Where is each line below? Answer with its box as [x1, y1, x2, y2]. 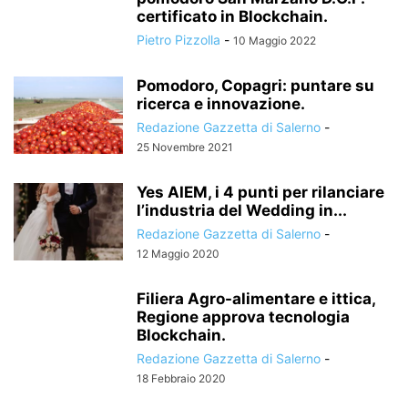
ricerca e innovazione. [137, 95, 305, 113]
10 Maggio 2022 [233, 34, 316, 47]
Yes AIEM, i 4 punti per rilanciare [137, 183, 384, 201]
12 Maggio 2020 [137, 247, 219, 260]
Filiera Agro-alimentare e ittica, [137, 290, 375, 308]
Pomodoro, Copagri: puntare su [137, 76, 374, 95]
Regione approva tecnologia [137, 308, 350, 326]
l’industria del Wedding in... [137, 201, 347, 219]
